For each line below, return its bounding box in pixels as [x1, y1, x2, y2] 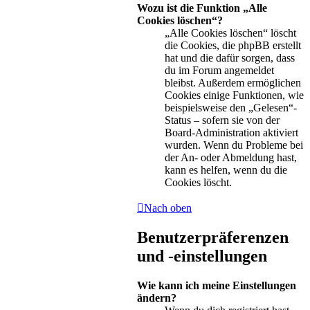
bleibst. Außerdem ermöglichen [165, 76, 301, 89]
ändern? [137, 292, 176, 304]
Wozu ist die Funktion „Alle [137, 1, 267, 14]
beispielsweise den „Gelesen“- [165, 101, 297, 113]
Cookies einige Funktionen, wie [165, 89, 304, 101]
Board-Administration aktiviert [165, 126, 298, 138]
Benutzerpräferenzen [137, 228, 289, 247]
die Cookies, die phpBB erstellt [165, 39, 301, 51]
